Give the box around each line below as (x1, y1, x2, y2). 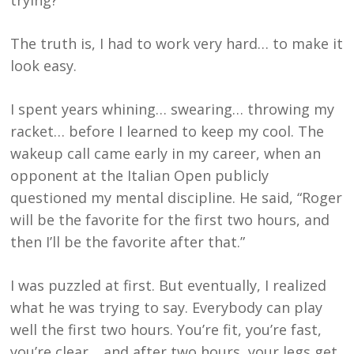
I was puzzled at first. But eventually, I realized (10, 276, 327, 296)
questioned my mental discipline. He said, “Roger (10, 188, 343, 208)
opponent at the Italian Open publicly (10, 166, 269, 186)
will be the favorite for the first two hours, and (10, 210, 330, 230)
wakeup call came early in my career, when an (10, 144, 322, 164)
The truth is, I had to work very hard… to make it (10, 34, 344, 54)
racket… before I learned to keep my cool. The (10, 122, 325, 141)
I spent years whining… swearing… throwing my (10, 100, 335, 119)
